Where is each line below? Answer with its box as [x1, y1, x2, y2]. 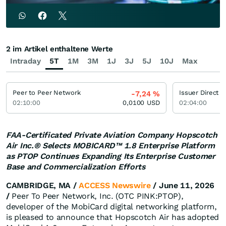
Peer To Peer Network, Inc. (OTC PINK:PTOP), [9, 191, 184, 201]
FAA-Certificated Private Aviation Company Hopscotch [6, 130, 217, 140]
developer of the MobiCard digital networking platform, [6, 202, 217, 212]
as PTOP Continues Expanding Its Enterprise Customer [6, 151, 215, 161]
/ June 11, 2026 [150, 181, 214, 191]
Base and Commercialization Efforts [6, 162, 145, 172]
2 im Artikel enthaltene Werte [6, 44, 113, 54]
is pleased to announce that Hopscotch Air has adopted [6, 212, 219, 222]
